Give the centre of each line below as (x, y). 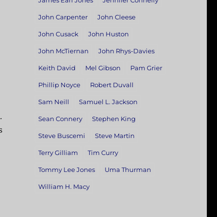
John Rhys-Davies (126, 51)
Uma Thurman (128, 170)
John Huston (108, 34)
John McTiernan (63, 51)
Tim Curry (103, 153)
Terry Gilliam (58, 153)
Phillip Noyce (59, 85)
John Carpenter (63, 17)
